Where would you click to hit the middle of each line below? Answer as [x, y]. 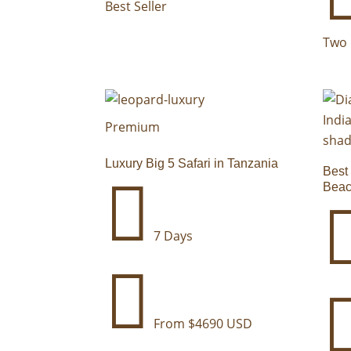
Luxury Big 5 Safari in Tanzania [192, 164]
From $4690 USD [202, 324]
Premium [133, 127]
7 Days [172, 236]
